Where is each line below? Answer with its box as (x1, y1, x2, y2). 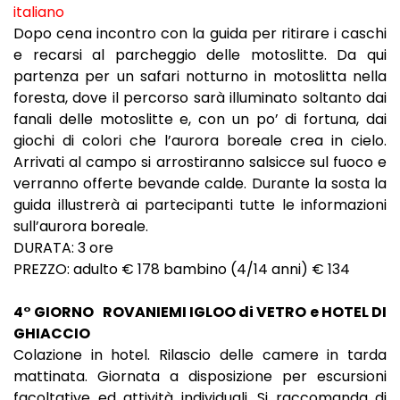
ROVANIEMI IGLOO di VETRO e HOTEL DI (102, 301, 387, 322)
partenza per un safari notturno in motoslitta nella (13, 65, 387, 87)
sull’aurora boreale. (13, 215, 148, 237)
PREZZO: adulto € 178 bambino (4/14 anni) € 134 (13, 258, 350, 279)
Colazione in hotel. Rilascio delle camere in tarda (13, 344, 387, 365)
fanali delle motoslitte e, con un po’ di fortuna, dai (13, 108, 387, 129)
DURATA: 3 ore (13, 237, 113, 258)
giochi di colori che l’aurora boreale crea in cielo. (13, 129, 387, 151)
